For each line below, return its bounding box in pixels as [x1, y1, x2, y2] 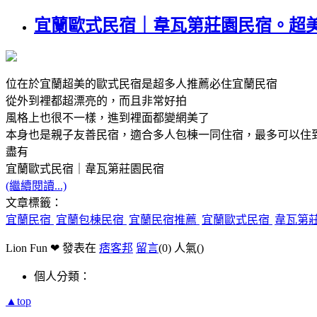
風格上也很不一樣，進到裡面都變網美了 [6, 111, 209, 124]
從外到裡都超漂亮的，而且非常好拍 [6, 94, 187, 107]
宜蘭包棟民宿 [56, 213, 127, 226]
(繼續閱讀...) [6, 179, 67, 192]
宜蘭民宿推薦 [129, 213, 200, 226]
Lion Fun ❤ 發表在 [6, 241, 99, 254]
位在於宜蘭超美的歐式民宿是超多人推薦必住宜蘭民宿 [6, 77, 277, 90]
